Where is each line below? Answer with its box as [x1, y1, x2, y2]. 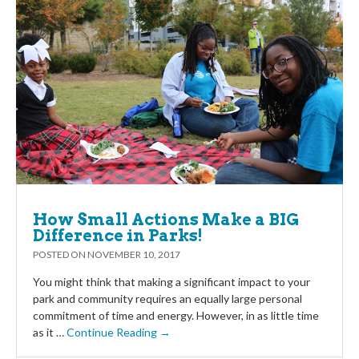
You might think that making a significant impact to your [33, 274, 310, 288]
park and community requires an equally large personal [33, 291, 302, 305]
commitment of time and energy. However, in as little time [33, 308, 319, 322]
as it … [33, 325, 67, 339]
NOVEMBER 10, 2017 [87, 248, 180, 260]
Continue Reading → [67, 325, 171, 339]
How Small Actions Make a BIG [33, 209, 299, 229]
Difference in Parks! [33, 225, 203, 245]
